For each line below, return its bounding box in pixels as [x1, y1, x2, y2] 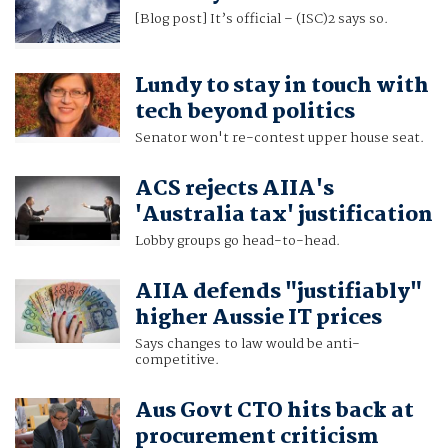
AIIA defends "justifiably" [134, 275, 422, 310]
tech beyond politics [134, 95, 355, 130]
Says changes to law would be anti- [134, 333, 360, 356]
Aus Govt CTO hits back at [134, 394, 414, 429]
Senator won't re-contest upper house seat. [134, 127, 424, 150]
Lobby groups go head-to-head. [134, 230, 340, 253]
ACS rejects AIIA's [134, 172, 334, 207]
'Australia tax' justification [134, 198, 433, 233]
